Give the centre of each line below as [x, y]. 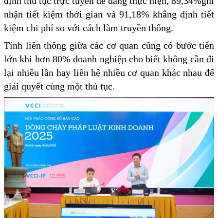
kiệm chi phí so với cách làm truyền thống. [89, 27]
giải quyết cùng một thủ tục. [59, 86]
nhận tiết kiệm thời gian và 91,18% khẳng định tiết [109, 14]
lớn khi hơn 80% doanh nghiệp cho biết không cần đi [109, 59]
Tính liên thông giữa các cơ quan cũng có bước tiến [109, 45]
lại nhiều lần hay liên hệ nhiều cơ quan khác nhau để [109, 72]
